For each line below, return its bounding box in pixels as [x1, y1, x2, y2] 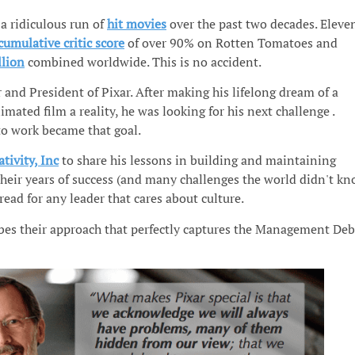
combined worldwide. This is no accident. [24, 52, 261, 71]
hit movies [106, 14, 166, 32]
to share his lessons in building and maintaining [58, 151, 336, 170]
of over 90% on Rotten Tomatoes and [124, 33, 338, 52]
